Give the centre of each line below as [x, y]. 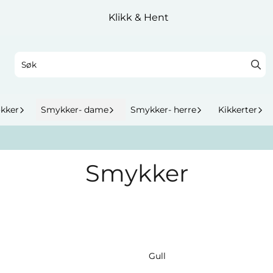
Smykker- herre [163, 109]
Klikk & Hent [139, 17]
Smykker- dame [75, 109]
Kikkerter [238, 109]
